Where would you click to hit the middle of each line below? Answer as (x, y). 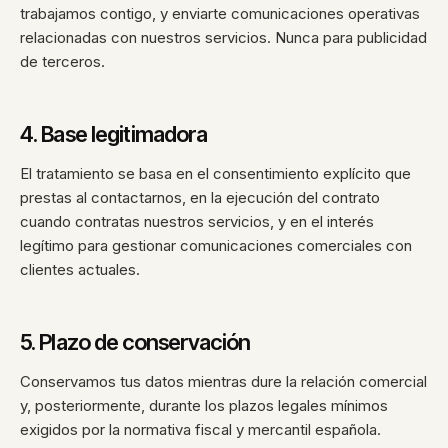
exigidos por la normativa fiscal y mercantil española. (200, 429)
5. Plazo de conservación (135, 342)
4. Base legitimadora (114, 134)
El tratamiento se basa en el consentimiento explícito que (215, 173)
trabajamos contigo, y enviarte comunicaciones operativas (220, 13)
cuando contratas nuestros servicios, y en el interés (197, 221)
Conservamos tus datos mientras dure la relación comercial (223, 381)
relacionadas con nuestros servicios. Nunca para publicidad (223, 37)
